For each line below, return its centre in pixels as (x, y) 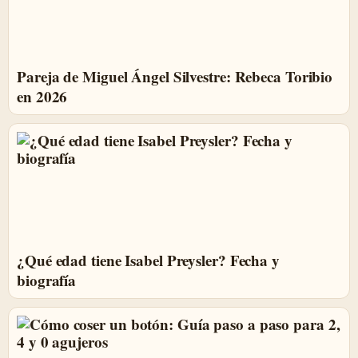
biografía (47, 280)
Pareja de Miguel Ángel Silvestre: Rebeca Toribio (175, 76)
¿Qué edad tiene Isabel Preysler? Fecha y (148, 260)
